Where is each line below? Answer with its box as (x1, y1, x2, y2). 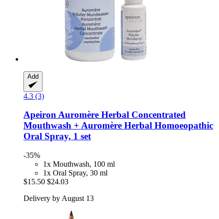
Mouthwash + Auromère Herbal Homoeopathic (23, 120, 213, 131)
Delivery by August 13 (23, 194, 94, 202)
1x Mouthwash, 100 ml (43, 160, 115, 168)
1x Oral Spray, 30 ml (43, 169, 108, 177)
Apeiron (23, 109, 56, 120)
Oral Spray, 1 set (23, 131, 91, 142)
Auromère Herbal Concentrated (56, 109, 186, 120)
